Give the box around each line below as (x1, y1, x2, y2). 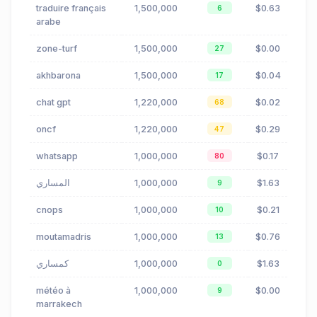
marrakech (36, 299, 82, 310)
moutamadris (36, 231, 91, 243)
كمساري (36, 258, 69, 270)
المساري (36, 178, 70, 189)
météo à (36, 285, 71, 296)
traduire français (36, 3, 106, 14)
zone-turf (36, 43, 77, 54)
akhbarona (36, 70, 81, 81)
